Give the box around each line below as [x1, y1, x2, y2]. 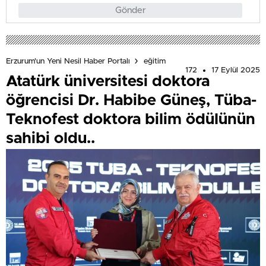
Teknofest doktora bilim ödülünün [6, 112, 255, 128]
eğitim [144, 57, 166, 65]
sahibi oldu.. [6, 131, 95, 147]
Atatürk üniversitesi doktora [6, 74, 210, 90]
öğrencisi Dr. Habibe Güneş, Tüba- [6, 93, 256, 109]
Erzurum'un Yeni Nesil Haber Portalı [6, 57, 130, 65]
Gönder [115, 6, 146, 15]
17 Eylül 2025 [211, 66, 260, 75]
